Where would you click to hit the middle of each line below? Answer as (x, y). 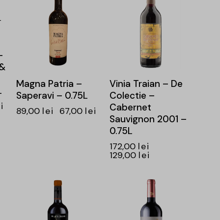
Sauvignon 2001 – (148, 119)
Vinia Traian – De (146, 84)
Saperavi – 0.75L (52, 96)
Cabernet (130, 108)
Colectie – (132, 96)
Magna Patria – (49, 84)
